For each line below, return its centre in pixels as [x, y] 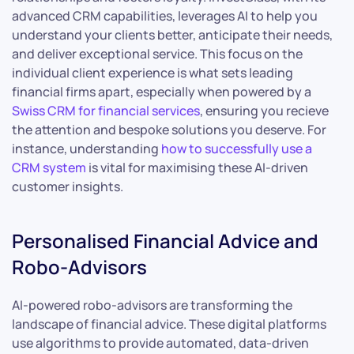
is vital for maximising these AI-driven [197, 167]
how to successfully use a [237, 148]
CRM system [49, 167]
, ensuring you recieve [264, 110]
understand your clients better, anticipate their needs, [172, 34]
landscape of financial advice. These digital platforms [169, 324]
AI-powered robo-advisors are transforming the [152, 305]
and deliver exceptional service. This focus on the [157, 53]
